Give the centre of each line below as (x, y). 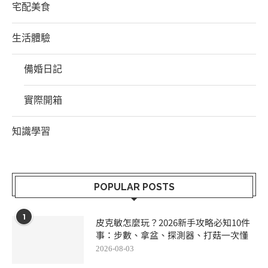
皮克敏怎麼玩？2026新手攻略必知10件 (173, 223)
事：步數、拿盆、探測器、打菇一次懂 (172, 235)
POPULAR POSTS (134, 187)
